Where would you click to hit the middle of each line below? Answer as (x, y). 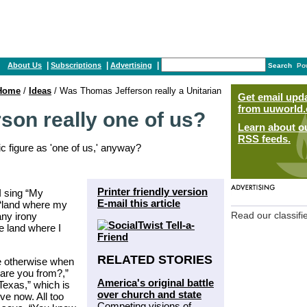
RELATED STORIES (155, 259)
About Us (25, 65)
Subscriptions (76, 65)
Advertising (131, 65)
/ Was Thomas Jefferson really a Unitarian (136, 91)
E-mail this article (139, 203)
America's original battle (156, 282)
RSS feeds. (264, 139)
